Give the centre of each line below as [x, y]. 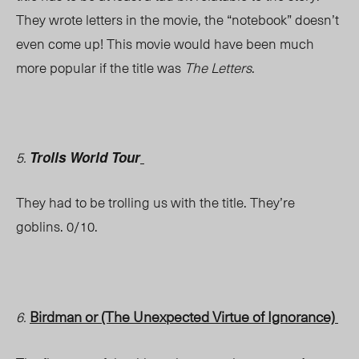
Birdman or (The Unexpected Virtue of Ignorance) [184, 317]
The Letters [218, 68]
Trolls [48, 157]
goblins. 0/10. [57, 226]
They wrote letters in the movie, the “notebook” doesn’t [177, 20]
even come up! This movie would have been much [165, 44]
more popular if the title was [100, 68]
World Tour [103, 157]
